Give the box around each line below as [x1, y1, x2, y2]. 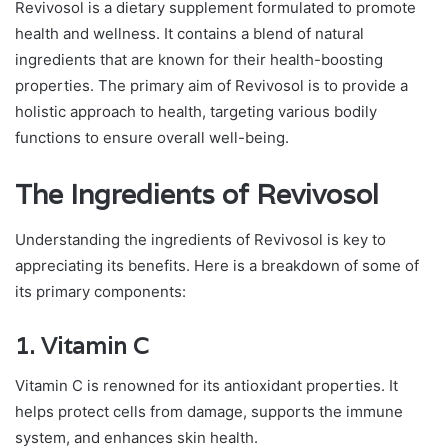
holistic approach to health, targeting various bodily [15, 102, 377, 122]
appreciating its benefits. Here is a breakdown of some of [15, 255, 419, 275]
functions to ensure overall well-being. [15, 128, 289, 148]
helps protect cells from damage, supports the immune [15, 402, 403, 422]
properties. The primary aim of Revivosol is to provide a [15, 76, 408, 96]
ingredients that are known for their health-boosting [15, 50, 383, 70]
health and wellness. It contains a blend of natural [15, 24, 364, 44]
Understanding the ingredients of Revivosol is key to [15, 229, 386, 249]
